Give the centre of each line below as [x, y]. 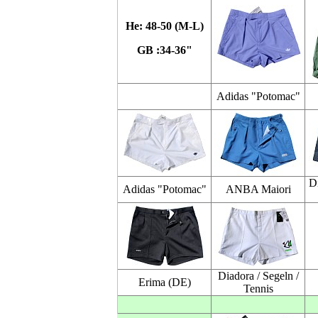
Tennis [258, 289]
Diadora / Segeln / [258, 276]
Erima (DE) [164, 282]
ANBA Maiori [258, 189]
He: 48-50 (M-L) [164, 26]
